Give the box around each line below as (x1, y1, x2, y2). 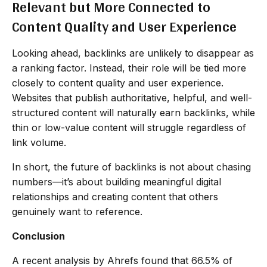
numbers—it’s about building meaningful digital (12, 175, 221, 188)
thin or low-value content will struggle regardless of (12, 121, 246, 133)
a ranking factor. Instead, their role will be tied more (12, 61, 246, 74)
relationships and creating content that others (12, 190, 218, 203)
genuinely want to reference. (12, 205, 142, 218)
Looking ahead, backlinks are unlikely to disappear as (12, 46, 254, 59)
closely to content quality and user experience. (12, 76, 223, 89)
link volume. (12, 136, 66, 148)
